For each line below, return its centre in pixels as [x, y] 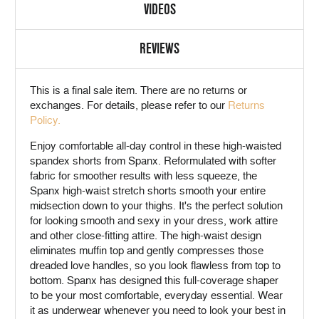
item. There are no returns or [180, 91]
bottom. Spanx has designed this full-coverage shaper [154, 281]
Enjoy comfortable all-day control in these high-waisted [156, 146]
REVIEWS [159, 49]
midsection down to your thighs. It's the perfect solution [156, 206]
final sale [92, 91]
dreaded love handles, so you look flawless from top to [155, 266]
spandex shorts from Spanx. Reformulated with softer [153, 161]
